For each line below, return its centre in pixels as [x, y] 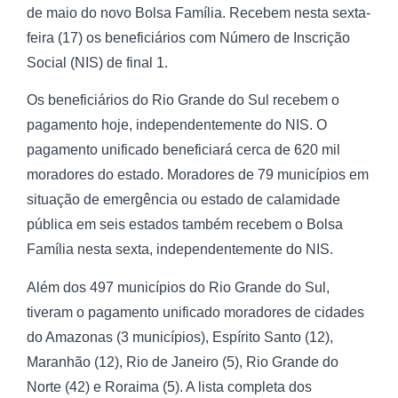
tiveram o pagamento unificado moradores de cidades [195, 312]
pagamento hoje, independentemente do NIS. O [177, 125]
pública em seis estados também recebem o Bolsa [185, 225]
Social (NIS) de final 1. [97, 63]
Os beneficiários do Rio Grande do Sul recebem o [183, 100]
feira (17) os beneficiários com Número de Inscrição [188, 38]
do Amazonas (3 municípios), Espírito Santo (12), [180, 337]
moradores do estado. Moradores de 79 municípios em [198, 175]
